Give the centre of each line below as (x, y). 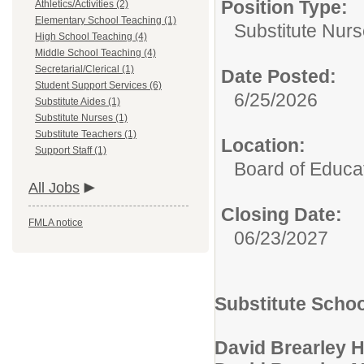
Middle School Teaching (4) (95, 53)
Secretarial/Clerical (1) (84, 69)
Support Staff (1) (71, 150)
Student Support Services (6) (98, 85)
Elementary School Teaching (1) (106, 20)
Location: (263, 145)
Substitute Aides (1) (78, 102)
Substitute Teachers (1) (86, 134)
